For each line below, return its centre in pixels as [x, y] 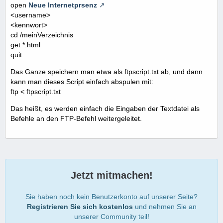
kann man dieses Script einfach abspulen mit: [82, 82]
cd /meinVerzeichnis [42, 35]
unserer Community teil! [111, 217]
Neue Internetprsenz [63, 5]
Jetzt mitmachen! [111, 175]
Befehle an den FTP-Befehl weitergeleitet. [76, 119]
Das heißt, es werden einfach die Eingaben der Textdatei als [105, 109]
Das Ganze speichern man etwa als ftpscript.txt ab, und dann [107, 72]
